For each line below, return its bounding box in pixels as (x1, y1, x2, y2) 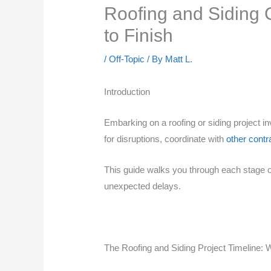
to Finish (104, 25, 174, 46)
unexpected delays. (104, 181, 181, 192)
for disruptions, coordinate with (104, 134, 227, 145)
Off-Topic (109, 54, 145, 65)
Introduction (104, 87, 151, 97)
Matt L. (165, 54, 193, 65)
